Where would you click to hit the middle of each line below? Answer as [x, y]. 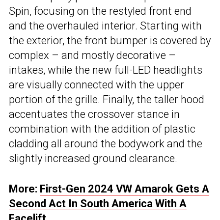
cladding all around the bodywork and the [106, 144]
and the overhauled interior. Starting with [105, 26]
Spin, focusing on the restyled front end [100, 11]
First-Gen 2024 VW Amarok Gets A [124, 189]
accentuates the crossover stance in [94, 114]
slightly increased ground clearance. [93, 159]
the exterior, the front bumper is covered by [110, 41]
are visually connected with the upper [96, 85]
